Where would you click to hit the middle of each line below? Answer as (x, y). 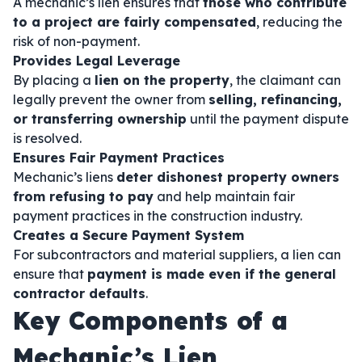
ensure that (50, 274)
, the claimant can (285, 80)
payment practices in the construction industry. (158, 216)
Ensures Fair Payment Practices (119, 158)
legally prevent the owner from (111, 99)
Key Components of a (150, 321)
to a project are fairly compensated (135, 22)
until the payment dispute (268, 119)
